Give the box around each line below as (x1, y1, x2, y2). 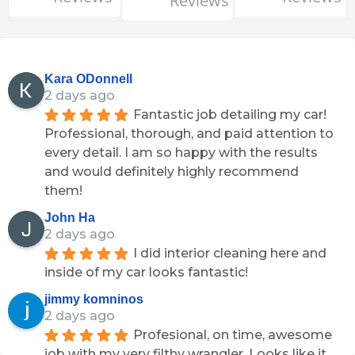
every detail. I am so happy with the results (44, 145, 318, 161)
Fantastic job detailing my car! (133, 107, 326, 123)
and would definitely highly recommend (44, 164, 299, 180)
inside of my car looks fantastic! (44, 265, 248, 281)
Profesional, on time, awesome (133, 327, 332, 343)
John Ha (44, 211, 95, 225)
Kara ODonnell (44, 72, 132, 86)
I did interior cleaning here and (133, 246, 326, 261)
